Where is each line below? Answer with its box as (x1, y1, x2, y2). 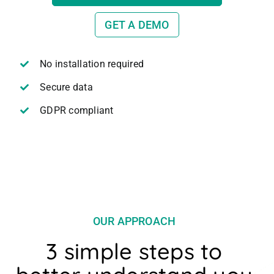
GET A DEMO (105, 18, 169, 31)
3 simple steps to (46, 237, 223, 265)
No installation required (40, 58, 144, 70)
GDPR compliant (40, 105, 114, 117)
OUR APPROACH (92, 214, 176, 228)
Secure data (40, 81, 93, 94)
